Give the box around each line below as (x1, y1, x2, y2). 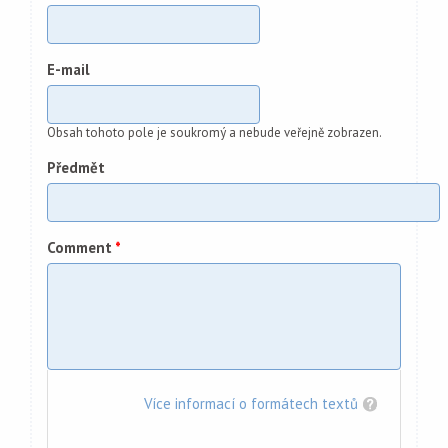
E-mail (47, 60, 90, 79)
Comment (47, 238, 115, 257)
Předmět (47, 158, 105, 177)
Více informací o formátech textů (143, 393, 358, 413)
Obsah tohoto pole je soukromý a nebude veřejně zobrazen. (47, 124, 382, 141)
